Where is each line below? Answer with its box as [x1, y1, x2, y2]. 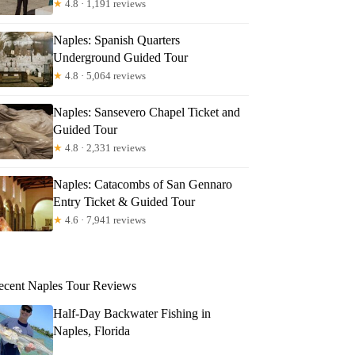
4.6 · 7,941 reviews [63, 213, 147, 226]
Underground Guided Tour [53, 50, 189, 64]
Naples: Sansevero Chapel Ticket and [53, 105, 241, 119]
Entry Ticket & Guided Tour [53, 194, 196, 208]
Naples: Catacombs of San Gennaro [53, 177, 233, 191]
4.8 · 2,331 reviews [63, 141, 147, 154]
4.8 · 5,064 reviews [63, 69, 147, 82]
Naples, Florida [53, 323, 131, 338]
